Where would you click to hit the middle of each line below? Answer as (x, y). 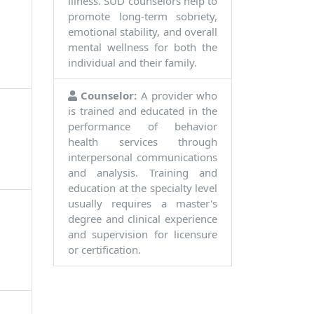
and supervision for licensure (143, 234)
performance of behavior (143, 127)
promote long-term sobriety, (143, 16)
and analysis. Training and (143, 173)
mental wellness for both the (143, 47)
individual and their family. (132, 63)
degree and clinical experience (143, 219)
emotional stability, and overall (143, 32)
